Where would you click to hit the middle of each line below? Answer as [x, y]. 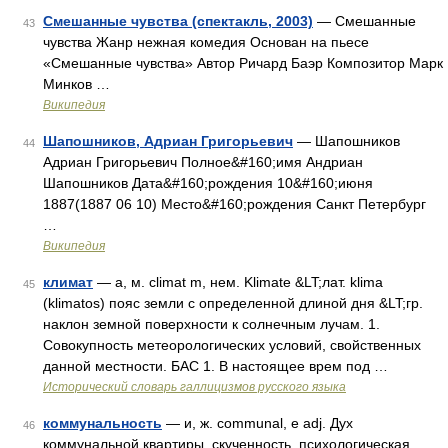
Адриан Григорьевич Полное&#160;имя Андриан [203, 162]
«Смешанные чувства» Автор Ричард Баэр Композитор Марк [243, 63]
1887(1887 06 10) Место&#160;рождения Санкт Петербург [234, 204]
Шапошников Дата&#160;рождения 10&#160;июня [208, 183]
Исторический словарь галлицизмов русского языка [194, 387]
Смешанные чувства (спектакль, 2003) [178, 21]
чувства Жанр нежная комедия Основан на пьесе [206, 42]
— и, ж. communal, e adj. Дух [257, 423]
